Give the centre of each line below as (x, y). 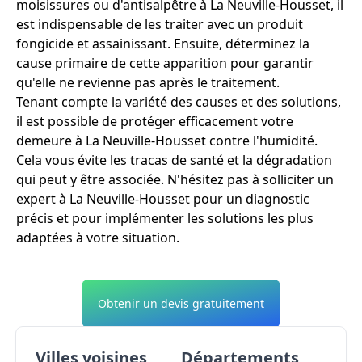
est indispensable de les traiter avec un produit (160, 25)
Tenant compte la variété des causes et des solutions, (179, 102)
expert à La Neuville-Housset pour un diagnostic (163, 199)
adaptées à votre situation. (98, 238)
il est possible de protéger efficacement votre (155, 122)
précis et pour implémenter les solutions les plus (165, 219)
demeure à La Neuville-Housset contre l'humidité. (167, 141)
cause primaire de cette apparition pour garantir (165, 63)
